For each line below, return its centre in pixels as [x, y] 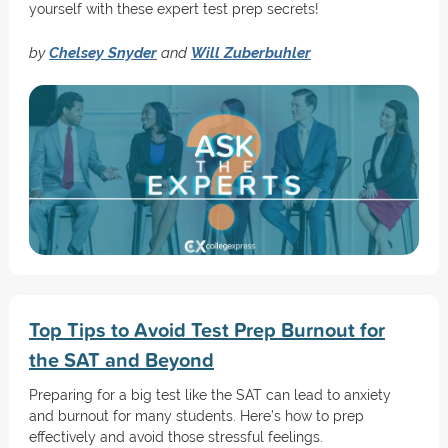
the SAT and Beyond [121, 359]
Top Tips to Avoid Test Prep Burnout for [206, 329]
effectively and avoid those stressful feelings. [175, 437]
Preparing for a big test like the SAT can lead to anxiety [209, 395]
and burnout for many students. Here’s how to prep [196, 416]
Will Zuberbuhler [250, 52]
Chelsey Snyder [102, 52]
